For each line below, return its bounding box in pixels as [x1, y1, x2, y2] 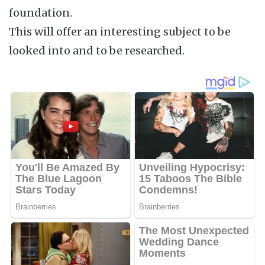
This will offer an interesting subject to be [9, 25, 231, 38]
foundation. [9, 6, 72, 20]
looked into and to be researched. [9, 44, 185, 57]
